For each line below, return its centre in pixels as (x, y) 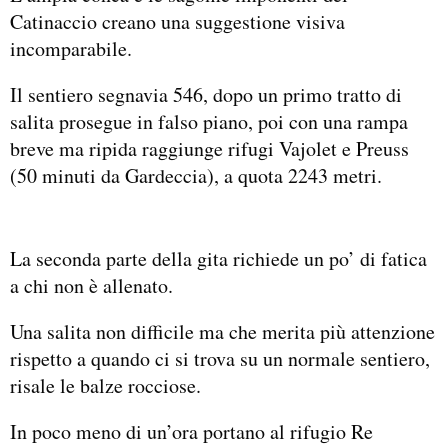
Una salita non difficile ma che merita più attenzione (222, 331)
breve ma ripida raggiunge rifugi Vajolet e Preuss (209, 148)
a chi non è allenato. (91, 286)
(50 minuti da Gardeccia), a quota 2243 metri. (196, 175)
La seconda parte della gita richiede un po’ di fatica (218, 259)
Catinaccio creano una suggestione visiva (177, 21)
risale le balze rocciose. (105, 385)
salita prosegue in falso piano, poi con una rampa (209, 121)
